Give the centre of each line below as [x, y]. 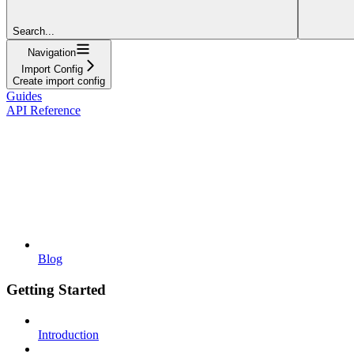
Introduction [68, 334]
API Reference [43, 111]
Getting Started [56, 290]
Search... [34, 32]
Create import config [59, 81]
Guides [24, 96]
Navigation [52, 53]
